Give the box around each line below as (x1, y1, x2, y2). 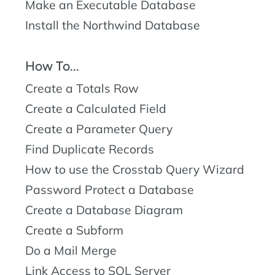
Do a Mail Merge (25, 243, 117, 258)
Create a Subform (25, 223, 123, 238)
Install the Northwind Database (25, 18, 200, 33)
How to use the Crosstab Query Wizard (25, 162, 244, 177)
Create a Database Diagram (25, 203, 183, 218)
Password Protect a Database (25, 182, 194, 198)
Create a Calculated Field (25, 101, 166, 117)
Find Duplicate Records (25, 142, 154, 157)
